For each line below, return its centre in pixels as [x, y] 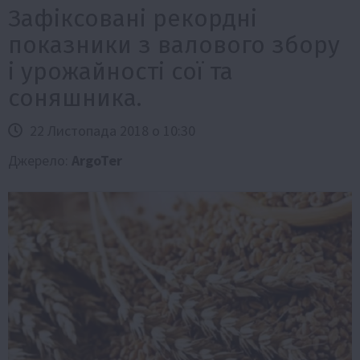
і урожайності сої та [121, 72]
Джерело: [40, 161]
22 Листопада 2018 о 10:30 [111, 131]
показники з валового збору [174, 45]
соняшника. [75, 98]
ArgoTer [97, 161]
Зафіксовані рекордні [133, 19]
